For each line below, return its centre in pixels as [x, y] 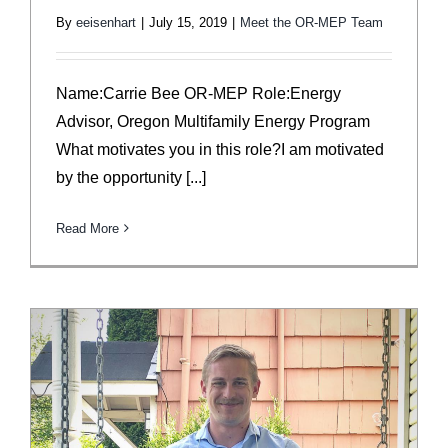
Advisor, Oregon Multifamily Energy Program [213, 121]
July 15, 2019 [188, 22]
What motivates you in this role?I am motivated [220, 149]
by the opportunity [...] [131, 177]
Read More [87, 228]
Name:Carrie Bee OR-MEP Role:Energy [198, 93]
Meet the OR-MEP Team [311, 22]
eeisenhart [106, 22]
